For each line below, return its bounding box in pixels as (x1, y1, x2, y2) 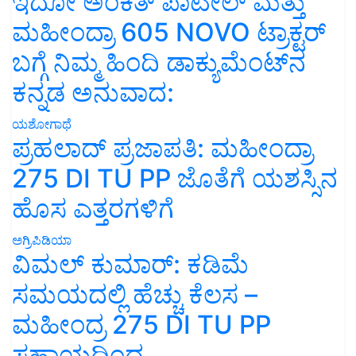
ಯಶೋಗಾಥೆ (12, 115, 72, 132)
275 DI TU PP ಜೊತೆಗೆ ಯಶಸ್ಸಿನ (12, 162, 338, 194)
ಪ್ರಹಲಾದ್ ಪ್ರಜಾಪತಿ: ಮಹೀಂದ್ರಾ (12, 132, 313, 164)
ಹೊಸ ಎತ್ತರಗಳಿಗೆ (12, 192, 174, 224)
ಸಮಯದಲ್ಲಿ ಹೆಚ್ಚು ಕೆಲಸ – (12, 278, 257, 310)
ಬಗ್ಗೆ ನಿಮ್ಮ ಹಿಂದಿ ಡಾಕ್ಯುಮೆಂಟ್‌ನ (12, 46, 306, 78)
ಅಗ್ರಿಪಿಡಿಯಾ (12, 231, 72, 248)
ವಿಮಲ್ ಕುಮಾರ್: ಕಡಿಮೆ (12, 248, 249, 280)
